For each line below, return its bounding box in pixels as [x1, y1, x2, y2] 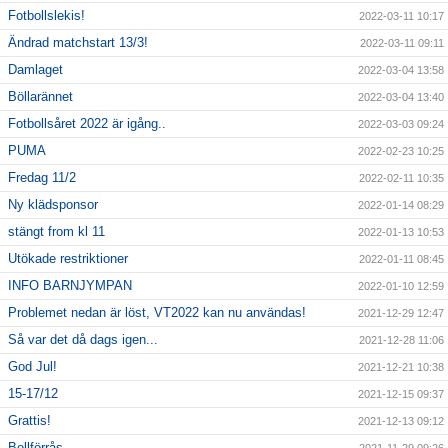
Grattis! [8, 413, 51, 429]
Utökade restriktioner [8, 251, 128, 267]
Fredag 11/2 [8, 170, 76, 186]
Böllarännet [8, 89, 73, 105]
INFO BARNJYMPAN [8, 278, 132, 294]
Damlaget [8, 62, 63, 78]
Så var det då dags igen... [8, 332, 158, 348]
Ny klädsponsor [8, 197, 98, 213]
